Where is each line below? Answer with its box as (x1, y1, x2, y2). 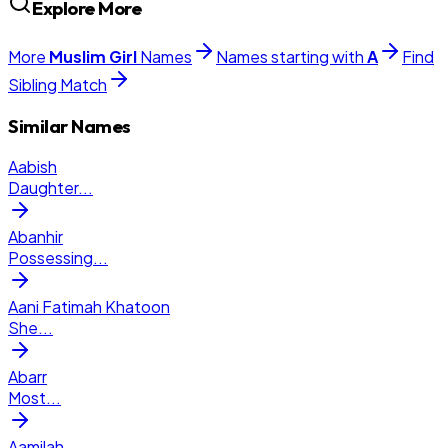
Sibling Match (8, 74, 107, 95)
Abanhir (8, 226, 63, 248)
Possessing (8, 247, 93, 269)
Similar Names (8, 113, 131, 138)
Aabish (8, 156, 57, 178)
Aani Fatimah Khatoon (8, 296, 170, 318)
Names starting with (216, 46, 367, 67)
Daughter (8, 177, 78, 199)
